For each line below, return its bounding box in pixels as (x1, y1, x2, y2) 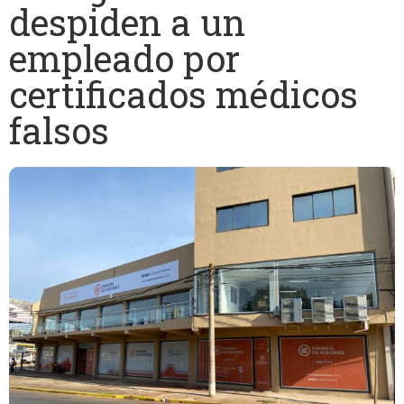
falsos (9, 106, 109, 154)
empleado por (9, 34, 240, 82)
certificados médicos (9, 70, 358, 118)
